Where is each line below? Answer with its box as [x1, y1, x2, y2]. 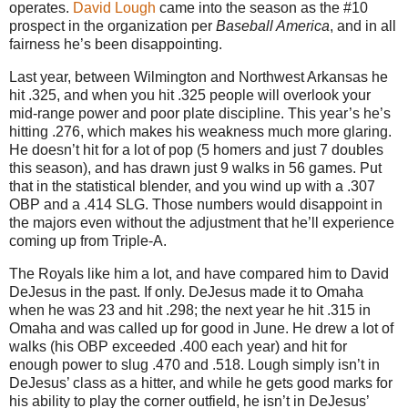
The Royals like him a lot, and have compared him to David [9, 266, 389, 282]
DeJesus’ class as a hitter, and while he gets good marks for [9, 375, 393, 392]
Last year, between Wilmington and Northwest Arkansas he [9, 69, 388, 86]
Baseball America [216, 18, 330, 35]
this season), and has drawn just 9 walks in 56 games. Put [9, 160, 382, 177]
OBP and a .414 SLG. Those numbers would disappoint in [9, 197, 382, 213]
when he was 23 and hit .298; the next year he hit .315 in [9, 302, 371, 319]
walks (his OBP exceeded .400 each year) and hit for [9, 339, 347, 355]
